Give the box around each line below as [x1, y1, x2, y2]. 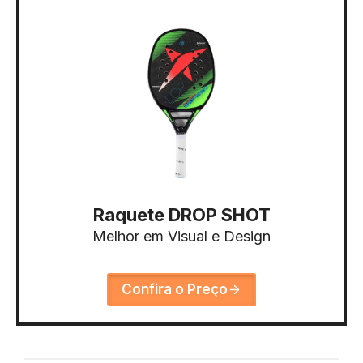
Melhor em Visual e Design [92, 228, 271, 246]
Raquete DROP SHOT [92, 204, 271, 226]
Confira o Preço [122, 281, 228, 298]
